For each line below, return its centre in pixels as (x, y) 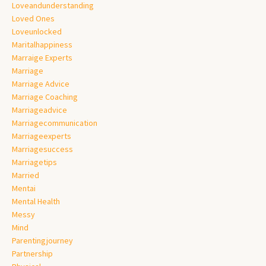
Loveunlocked (37, 31)
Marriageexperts (42, 136)
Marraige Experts (42, 57)
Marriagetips (34, 162)
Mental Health (36, 201)
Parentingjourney (42, 240)
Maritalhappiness (42, 44)
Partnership (32, 253)
